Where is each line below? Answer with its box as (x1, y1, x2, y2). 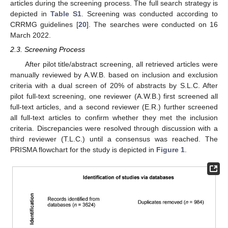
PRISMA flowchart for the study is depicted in (10, 145, 156, 154)
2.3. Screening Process (10, 45, 85, 54)
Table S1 (50, 10, 81, 18)
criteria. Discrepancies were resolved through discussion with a (10, 124, 218, 132)
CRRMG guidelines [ (10, 20, 78, 29)
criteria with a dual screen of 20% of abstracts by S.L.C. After (10, 81, 218, 90)
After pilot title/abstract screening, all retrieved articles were (24, 60, 218, 68)
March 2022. (10, 31, 51, 40)
